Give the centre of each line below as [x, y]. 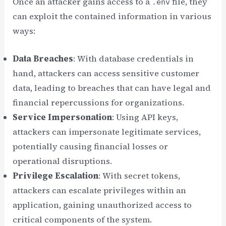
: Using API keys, [145, 117]
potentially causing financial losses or [91, 147]
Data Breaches [43, 59]
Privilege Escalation [56, 176]
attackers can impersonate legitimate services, [107, 132]
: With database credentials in [134, 59]
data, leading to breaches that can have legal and [112, 88]
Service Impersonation [63, 117]
